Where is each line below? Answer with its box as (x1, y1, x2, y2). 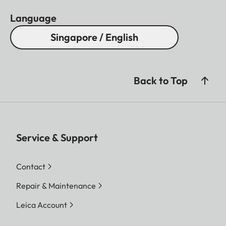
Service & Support (16, 131, 98, 144)
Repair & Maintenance (16, 180, 96, 191)
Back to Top (134, 74, 188, 87)
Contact (16, 161, 45, 172)
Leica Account (16, 199, 67, 210)
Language (10, 11, 56, 24)
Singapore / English (50, 30, 138, 43)
